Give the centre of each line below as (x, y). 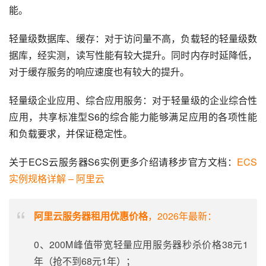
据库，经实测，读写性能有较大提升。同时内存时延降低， (133, 55)
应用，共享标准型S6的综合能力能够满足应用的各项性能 (133, 117)
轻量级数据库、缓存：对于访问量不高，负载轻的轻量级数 (133, 38)
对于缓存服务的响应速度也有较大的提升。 (99, 72)
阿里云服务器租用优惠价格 (91, 216)
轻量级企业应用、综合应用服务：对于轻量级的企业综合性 (133, 100)
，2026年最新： (182, 216)
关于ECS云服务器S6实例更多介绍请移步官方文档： (123, 162)
